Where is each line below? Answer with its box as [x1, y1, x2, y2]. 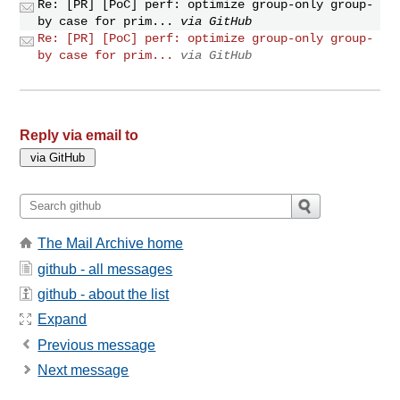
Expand [37, 312, 87, 328]
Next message [37, 362, 129, 379]
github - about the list [37, 286, 170, 302]
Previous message [37, 337, 156, 353]
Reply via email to [20, 127, 139, 143]
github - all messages [37, 261, 173, 277]
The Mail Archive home [37, 236, 184, 252]
